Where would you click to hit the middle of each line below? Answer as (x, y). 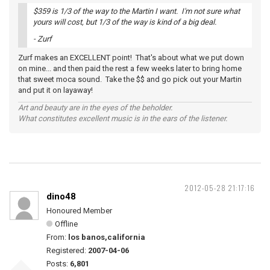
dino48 (61, 196)
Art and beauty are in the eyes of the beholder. (95, 108)
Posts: (58, 264)
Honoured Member (79, 211)
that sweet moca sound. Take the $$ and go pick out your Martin (130, 79)
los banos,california (107, 237)
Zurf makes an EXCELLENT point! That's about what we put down (131, 58)
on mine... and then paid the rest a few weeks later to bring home (130, 68)
